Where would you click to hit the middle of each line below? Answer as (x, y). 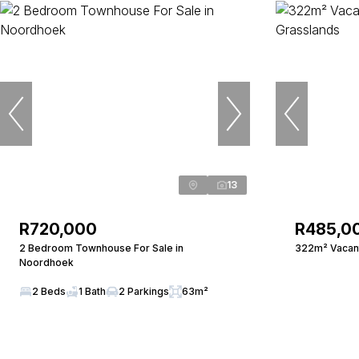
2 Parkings (144, 291)
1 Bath (92, 291)
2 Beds (49, 291)
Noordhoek (46, 262)
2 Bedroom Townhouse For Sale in (101, 248)
